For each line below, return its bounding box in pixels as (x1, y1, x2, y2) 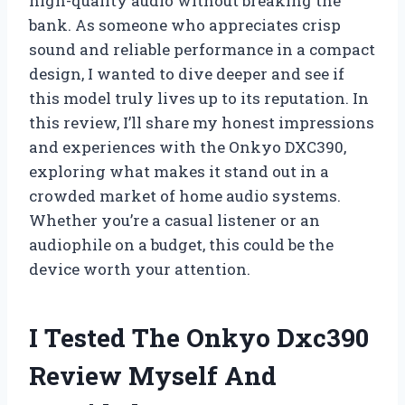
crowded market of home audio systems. (29, 185, 341, 207)
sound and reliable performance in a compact (29, 39, 375, 61)
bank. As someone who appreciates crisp (29, 14, 341, 36)
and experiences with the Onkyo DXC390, (29, 137, 346, 158)
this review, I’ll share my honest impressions (29, 112, 374, 134)
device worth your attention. (29, 259, 250, 280)
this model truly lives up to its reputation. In (29, 88, 369, 109)
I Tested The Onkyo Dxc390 (29, 321, 369, 355)
